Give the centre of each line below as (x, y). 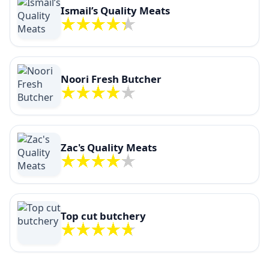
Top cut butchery (103, 216)
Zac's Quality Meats (109, 148)
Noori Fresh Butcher (111, 79)
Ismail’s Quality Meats (115, 11)
